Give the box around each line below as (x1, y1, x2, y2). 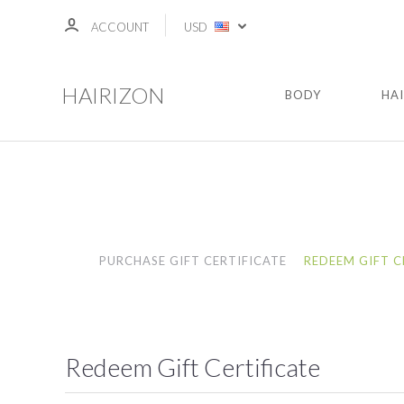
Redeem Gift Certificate (65, 352, 320, 382)
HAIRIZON (61, 82, 165, 108)
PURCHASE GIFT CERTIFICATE (99, 253, 288, 268)
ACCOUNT (91, 20, 149, 34)
